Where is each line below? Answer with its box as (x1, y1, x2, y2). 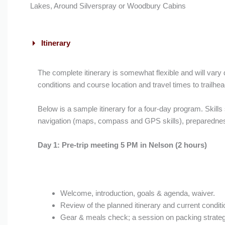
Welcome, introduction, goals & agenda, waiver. (60, 189, 215, 197)
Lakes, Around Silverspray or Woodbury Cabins (30, 2, 186, 10)
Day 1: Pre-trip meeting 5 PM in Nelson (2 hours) (37, 141, 207, 149)
